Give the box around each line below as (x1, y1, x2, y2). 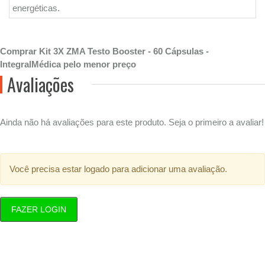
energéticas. (12, 3, 62, 13)
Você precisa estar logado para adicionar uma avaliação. (9, 164, 227, 174)
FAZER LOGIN (11, 205, 66, 214)
